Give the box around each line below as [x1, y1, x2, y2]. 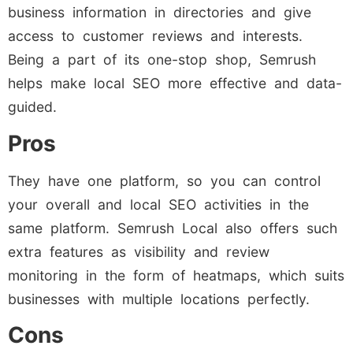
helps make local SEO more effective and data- [8, 75, 342, 92]
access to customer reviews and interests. [8, 28, 303, 45]
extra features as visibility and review [8, 243, 269, 260]
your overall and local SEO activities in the [8, 195, 309, 213]
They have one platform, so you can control [8, 172, 321, 189]
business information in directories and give [8, 4, 311, 21]
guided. [8, 98, 57, 116]
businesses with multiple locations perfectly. [8, 290, 310, 307]
